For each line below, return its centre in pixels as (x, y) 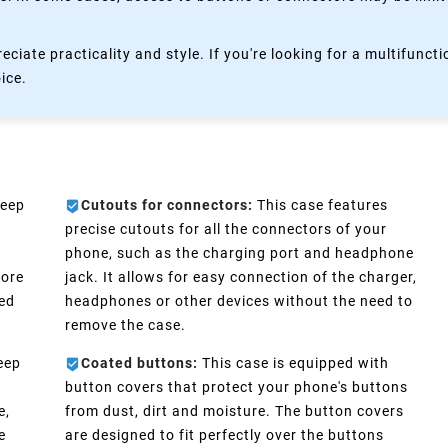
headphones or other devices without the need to (239, 301)
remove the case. (126, 325)
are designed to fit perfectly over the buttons (225, 435)
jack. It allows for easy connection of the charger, (241, 277)
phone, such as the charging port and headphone (240, 253)
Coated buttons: (140, 363)
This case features (321, 205)
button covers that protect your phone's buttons (237, 387)
